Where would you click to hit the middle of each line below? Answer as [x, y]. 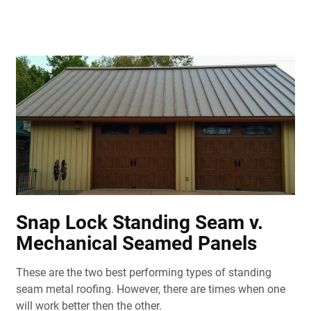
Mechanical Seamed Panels [136, 244]
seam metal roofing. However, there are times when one [150, 289]
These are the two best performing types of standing [143, 273]
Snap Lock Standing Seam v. [139, 223]
